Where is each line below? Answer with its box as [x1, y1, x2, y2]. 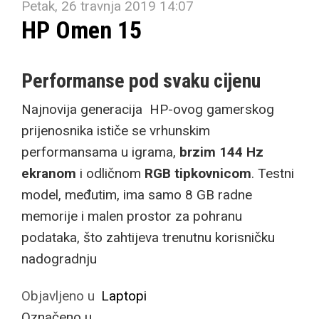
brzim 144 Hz [176, 144, 263, 160]
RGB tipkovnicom [145, 165, 251, 182]
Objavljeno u [21, 288, 95, 304]
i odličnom [76, 165, 145, 182]
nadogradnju [21, 251, 97, 267]
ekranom [21, 165, 76, 182]
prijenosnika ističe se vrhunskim [21, 122, 210, 139]
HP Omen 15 [21, 16, 142, 44]
